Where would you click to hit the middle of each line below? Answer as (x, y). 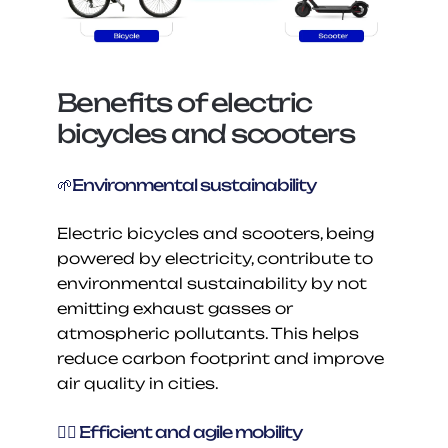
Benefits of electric (184, 102)
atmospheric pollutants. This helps (207, 333)
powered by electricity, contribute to (214, 258)
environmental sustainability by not (211, 283)
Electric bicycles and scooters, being (215, 233)
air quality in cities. (137, 383)
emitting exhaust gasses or (174, 308)
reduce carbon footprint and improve (220, 358)
